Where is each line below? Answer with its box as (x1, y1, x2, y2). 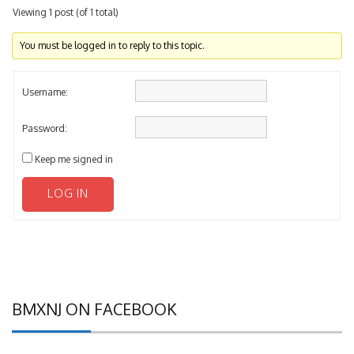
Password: (22, 122, 67, 135)
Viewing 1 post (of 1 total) (13, 6, 119, 19)
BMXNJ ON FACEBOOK (12, 299, 176, 320)
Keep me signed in (35, 153, 113, 166)
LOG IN (47, 186, 88, 201)
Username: (22, 86, 68, 99)
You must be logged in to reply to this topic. (20, 40, 205, 52)
